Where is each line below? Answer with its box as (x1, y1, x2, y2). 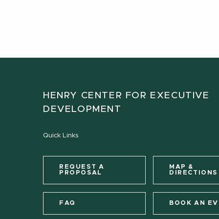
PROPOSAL (59, 169, 102, 176)
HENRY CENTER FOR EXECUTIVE (43, 90, 210, 100)
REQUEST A (59, 163, 105, 170)
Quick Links (43, 131, 78, 139)
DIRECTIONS (169, 169, 218, 176)
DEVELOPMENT (43, 104, 122, 114)
